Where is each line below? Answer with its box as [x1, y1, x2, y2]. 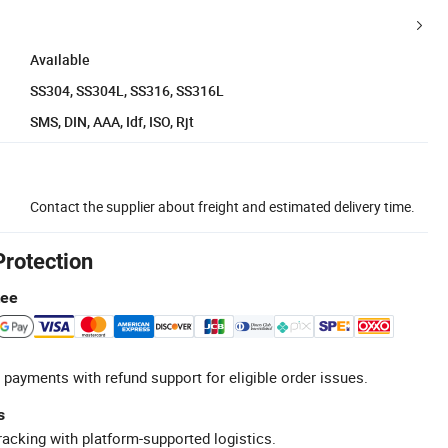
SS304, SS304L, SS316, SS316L [30, 80, 224, 100]
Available [30, 49, 90, 69]
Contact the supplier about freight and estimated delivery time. [30, 196, 415, 216]
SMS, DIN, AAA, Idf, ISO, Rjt [30, 111, 194, 131]
